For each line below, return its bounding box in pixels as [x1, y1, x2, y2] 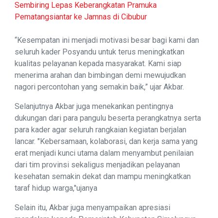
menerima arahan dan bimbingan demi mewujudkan [15, 71, 186, 80]
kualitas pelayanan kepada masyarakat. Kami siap [15, 59, 182, 69]
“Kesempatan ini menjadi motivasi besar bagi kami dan [15, 36, 199, 45]
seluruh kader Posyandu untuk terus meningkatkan [15, 47, 184, 57]
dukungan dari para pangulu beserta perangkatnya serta [15, 113, 201, 123]
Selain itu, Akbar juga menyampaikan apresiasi [15, 203, 170, 213]
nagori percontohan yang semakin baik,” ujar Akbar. [15, 82, 184, 92]
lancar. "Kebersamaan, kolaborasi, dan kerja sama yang [15, 137, 198, 146]
